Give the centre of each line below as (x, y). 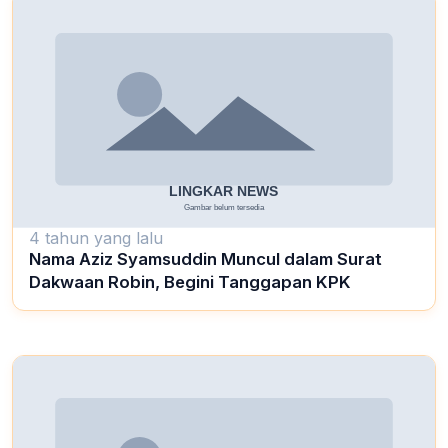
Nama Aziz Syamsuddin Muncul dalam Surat (205, 259)
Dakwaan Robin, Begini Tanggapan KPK (190, 282)
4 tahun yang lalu (96, 238)
